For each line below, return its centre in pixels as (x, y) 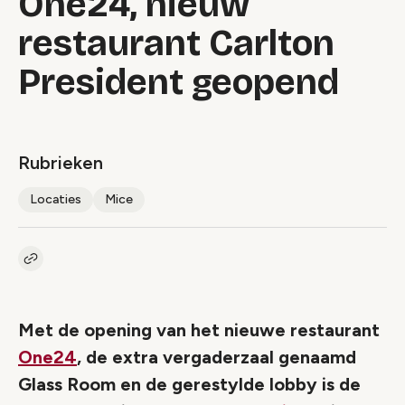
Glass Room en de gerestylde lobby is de (189, 384)
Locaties (56, 199)
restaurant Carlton (176, 43)
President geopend (179, 82)
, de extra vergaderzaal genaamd (217, 357)
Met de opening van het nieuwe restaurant (199, 330)
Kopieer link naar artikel (99, 266)
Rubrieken (61, 163)
